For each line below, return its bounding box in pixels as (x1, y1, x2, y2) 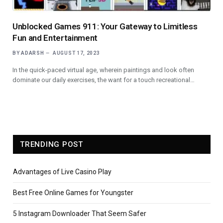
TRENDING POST (20, 139, 83, 149)
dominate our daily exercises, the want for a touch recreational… (12, 76, 195, 84)
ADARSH (21, 50, 44, 56)
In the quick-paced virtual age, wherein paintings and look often (12, 66, 194, 74)
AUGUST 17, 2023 (53, 50, 100, 56)
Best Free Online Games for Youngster (13, 188, 133, 197)
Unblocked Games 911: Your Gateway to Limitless (12, 21, 198, 31)
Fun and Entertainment (12, 32, 98, 43)
